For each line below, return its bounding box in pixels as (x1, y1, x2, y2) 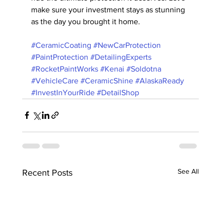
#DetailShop (96, 88, 139, 97)
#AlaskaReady (135, 76, 184, 85)
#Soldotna (126, 64, 161, 73)
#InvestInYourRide (31, 88, 95, 97)
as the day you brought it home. (31, 17, 140, 26)
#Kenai (100, 64, 124, 73)
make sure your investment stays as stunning (31, 5, 187, 14)
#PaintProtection (31, 52, 88, 61)
